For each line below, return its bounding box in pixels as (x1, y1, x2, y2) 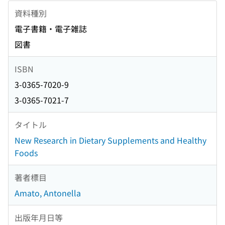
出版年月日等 (15, 211, 63, 223)
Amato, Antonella (15, 187, 81, 199)
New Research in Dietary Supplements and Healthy (15, 134, 206, 147)
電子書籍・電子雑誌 (15, 23, 87, 35)
